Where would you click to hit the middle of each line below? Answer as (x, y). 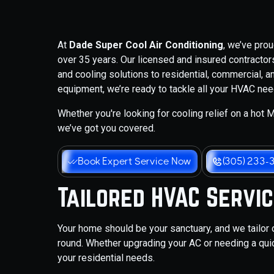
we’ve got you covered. (107, 128)
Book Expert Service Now (135, 161)
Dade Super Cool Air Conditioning (146, 45)
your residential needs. (106, 258)
